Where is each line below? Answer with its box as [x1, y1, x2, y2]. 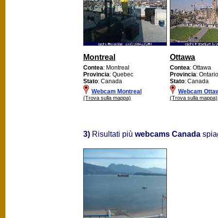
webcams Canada [135, 129, 200, 138]
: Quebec [109, 71, 133, 78]
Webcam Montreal [91, 88, 142, 95]
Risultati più [90, 129, 135, 138]
